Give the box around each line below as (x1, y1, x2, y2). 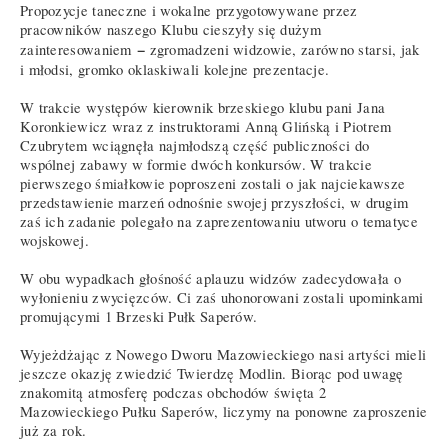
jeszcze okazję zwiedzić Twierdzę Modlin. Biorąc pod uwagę (20, 363, 404, 383)
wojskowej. (20, 230, 89, 250)
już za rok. (20, 420, 87, 440)
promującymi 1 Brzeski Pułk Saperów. (20, 306, 258, 326)
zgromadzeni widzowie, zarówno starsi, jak (145, 39, 420, 59)
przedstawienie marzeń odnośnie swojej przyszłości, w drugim (20, 192, 409, 212)
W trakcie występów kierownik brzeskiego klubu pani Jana (20, 97, 386, 117)
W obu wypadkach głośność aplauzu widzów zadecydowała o (20, 268, 401, 288)
